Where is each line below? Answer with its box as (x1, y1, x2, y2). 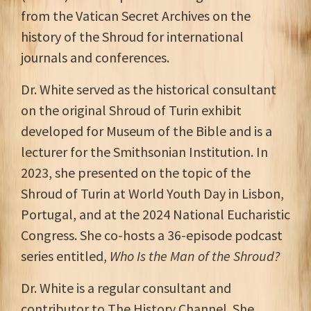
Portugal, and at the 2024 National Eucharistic (21, 205, 290, 223)
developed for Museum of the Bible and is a (21, 122, 272, 140)
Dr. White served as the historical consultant (21, 81, 276, 98)
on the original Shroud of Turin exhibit (21, 101, 242, 119)
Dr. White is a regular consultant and (21, 279, 231, 296)
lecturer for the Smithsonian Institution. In (21, 143, 268, 160)
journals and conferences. (21, 49, 172, 66)
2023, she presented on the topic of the (21, 164, 251, 181)
